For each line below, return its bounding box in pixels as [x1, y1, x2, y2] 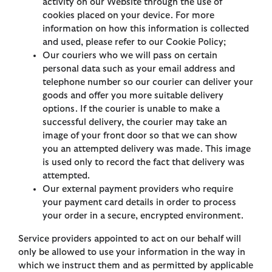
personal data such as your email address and [42, 64, 235, 74]
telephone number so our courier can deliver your [42, 78, 253, 87]
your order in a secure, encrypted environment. [42, 211, 243, 221]
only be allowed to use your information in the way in [18, 248, 245, 257]
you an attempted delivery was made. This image [42, 144, 251, 154]
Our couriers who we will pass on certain [42, 51, 217, 61]
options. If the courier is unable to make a [42, 104, 220, 114]
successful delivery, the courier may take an [42, 118, 227, 127]
